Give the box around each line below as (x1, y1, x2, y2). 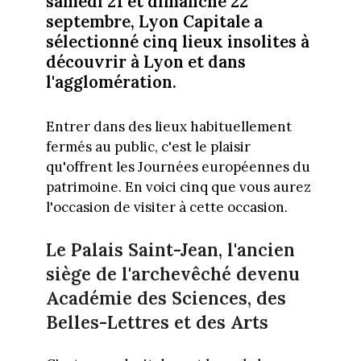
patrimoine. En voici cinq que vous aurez (45, 177, 311, 196)
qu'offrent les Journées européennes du (45, 157, 310, 176)
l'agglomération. (45, 71, 176, 93)
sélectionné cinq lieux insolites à (45, 31, 309, 53)
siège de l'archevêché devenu (45, 263, 300, 286)
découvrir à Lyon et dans (45, 51, 246, 73)
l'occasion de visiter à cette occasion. (45, 197, 288, 216)
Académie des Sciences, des (45, 287, 286, 310)
